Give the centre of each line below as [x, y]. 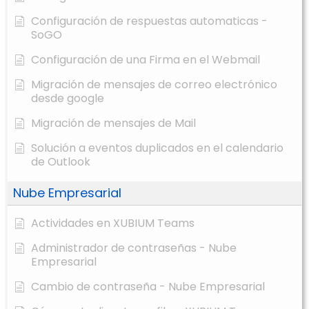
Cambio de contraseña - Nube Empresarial [148, 287]
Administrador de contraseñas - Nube [134, 248]
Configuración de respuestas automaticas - [149, 21]
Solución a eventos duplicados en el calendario [157, 148]
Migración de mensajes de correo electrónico [154, 85]
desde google [68, 99]
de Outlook [61, 162]
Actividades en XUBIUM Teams [113, 223]
